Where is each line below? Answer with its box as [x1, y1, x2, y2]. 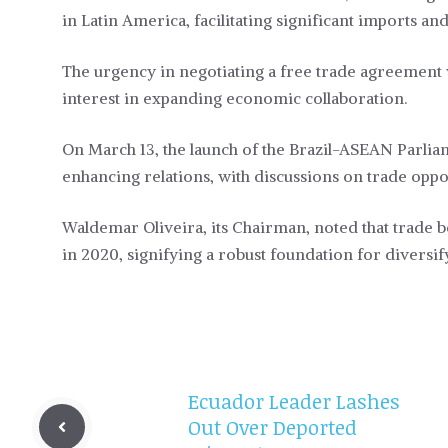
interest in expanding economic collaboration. [62, 88, 407, 109]
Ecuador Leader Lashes [188, 387, 400, 416]
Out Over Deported [188, 413, 357, 442]
